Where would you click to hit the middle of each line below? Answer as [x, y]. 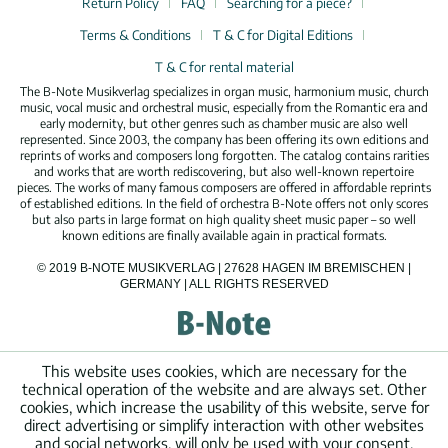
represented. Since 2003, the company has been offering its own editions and [224, 140]
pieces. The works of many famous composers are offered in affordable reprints [224, 188]
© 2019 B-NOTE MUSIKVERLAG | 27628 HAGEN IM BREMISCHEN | [224, 268]
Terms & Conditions [135, 35]
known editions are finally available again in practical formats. [224, 236]
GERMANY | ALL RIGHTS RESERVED [224, 284]
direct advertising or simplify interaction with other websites [224, 425]
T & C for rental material [224, 67]
